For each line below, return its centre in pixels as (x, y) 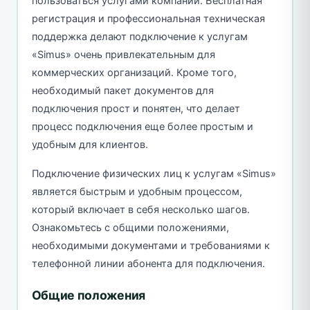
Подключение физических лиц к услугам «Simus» (154, 173)
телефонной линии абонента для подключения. (148, 263)
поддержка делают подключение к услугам (139, 36)
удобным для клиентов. (90, 144)
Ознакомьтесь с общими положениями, (130, 227)
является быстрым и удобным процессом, (137, 191)
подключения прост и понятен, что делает (136, 108)
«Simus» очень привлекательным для (123, 54)
